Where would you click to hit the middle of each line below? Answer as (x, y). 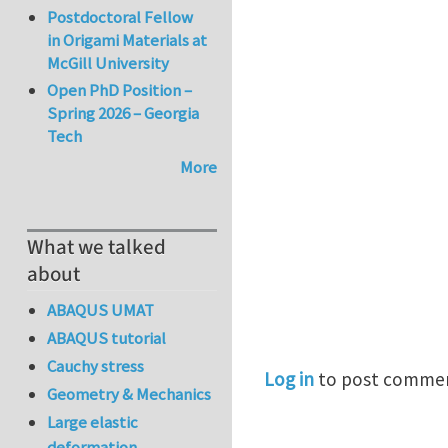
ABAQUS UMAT (101, 309)
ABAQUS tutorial (107, 337)
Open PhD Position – (120, 89)
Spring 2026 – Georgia (123, 112)
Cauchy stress (96, 366)
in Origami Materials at (127, 40)
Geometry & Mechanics (129, 394)
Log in (289, 379)
